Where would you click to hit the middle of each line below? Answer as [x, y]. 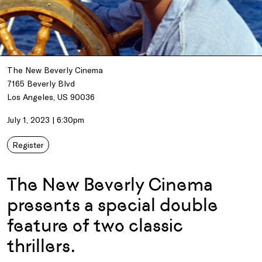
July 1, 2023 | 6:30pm [46, 120]
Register [28, 145]
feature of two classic [95, 226]
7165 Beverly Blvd [41, 84]
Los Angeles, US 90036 [51, 97]
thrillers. [41, 246]
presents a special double [113, 205]
